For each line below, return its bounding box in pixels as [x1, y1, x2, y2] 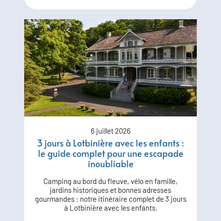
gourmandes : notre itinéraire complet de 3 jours [35, 194, 186, 204]
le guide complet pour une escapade [37, 147, 184, 160]
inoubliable [87, 157, 134, 170]
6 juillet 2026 [90, 126, 131, 136]
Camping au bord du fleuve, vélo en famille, [43, 177, 178, 186]
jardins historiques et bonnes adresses [50, 185, 171, 195]
